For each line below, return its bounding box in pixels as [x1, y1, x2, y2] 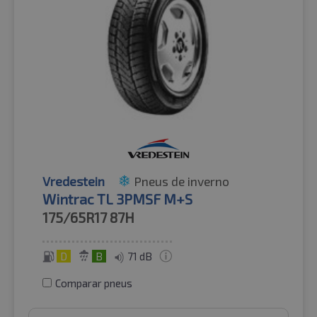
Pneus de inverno [134, 173, 229, 190]
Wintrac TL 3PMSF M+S [42, 190, 192, 208]
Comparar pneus [55, 277, 132, 290]
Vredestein [42, 173, 105, 190]
